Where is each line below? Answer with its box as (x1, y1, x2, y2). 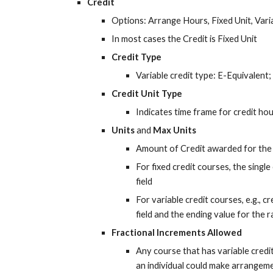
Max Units (152, 125, 196, 135)
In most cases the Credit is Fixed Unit (111, 34, 257, 44)
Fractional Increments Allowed (111, 227, 242, 238)
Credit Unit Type (111, 88, 182, 99)
